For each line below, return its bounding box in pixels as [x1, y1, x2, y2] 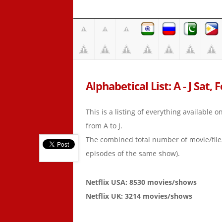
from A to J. [86, 121, 122, 130]
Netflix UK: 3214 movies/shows [86, 191, 192, 201]
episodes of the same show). [86, 149, 180, 158]
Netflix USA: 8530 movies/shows [86, 177, 197, 187]
